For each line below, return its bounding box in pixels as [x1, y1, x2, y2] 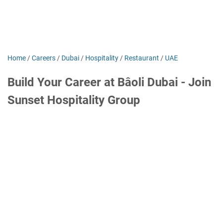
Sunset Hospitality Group [7, 93, 140, 107]
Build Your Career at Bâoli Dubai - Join [7, 75, 211, 89]
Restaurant [124, 54, 159, 62]
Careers [32, 54, 55, 62]
